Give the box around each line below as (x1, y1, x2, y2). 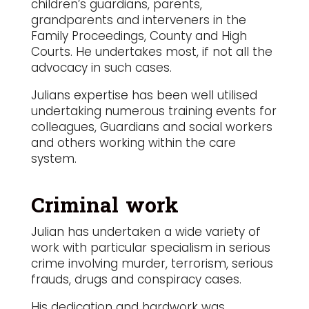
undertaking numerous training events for (30, 103, 277, 120)
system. (30, 150, 77, 168)
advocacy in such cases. (30, 59, 172, 77)
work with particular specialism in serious (30, 239, 270, 257)
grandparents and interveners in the (30, 12, 246, 29)
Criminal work (30, 187, 179, 226)
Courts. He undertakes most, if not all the (30, 43, 272, 61)
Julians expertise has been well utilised (30, 87, 257, 104)
